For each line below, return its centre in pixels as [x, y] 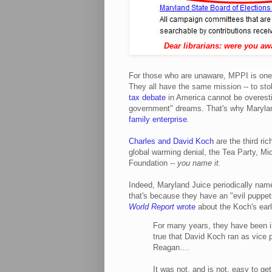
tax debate [147, 97]
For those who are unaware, [178, 75]
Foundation [149, 163]
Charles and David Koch [171, 141]
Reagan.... [171, 248]
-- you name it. [195, 163]
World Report [151, 206]
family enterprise [158, 119]
